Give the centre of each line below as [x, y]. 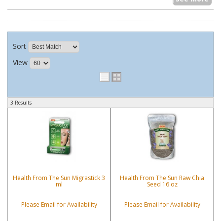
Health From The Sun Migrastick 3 [59, 178]
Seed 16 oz [162, 184]
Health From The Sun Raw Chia [162, 178]
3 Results [21, 102]
